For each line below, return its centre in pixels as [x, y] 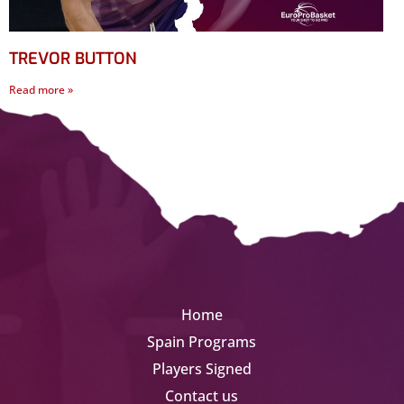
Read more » [41, 90]
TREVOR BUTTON [73, 59]
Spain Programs [202, 341]
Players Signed [202, 368]
